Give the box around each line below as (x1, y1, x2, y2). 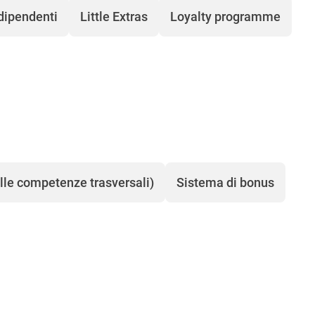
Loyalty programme (170, 9, 281, 25)
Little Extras (80, 9, 148, 25)
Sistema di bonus (176, 175, 274, 191)
